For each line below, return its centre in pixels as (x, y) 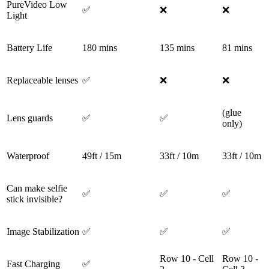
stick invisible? (35, 199)
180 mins (100, 48)
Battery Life (29, 48)
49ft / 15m (102, 156)
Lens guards (30, 118)
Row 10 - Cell (187, 259)
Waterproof (28, 156)
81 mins (237, 48)
